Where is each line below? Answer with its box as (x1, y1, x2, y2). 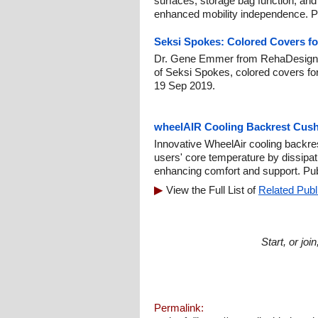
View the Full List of (166, 184, 258, 196)
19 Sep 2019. (154, 79, 215, 92)
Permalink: (154, 302, 204, 314)
